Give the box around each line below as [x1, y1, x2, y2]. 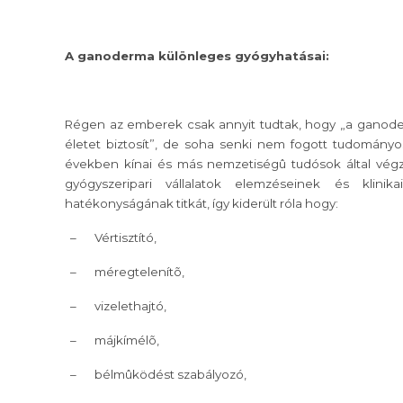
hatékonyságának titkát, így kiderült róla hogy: [65, 196, 338, 211]
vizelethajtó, [94, 299, 166, 314]
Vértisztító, [94, 230, 157, 246]
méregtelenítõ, [94, 264, 184, 280]
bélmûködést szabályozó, [94, 367, 246, 382]
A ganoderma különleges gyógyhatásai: [65, 49, 329, 64]
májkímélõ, [94, 333, 159, 348]
